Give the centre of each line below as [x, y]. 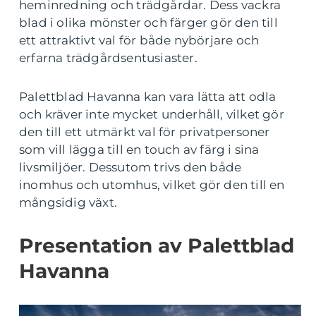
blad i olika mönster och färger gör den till [148, 23]
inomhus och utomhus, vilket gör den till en [152, 185]
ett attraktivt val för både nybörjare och [139, 40]
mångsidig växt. [68, 202]
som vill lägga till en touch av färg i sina [139, 150]
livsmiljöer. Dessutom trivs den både [130, 167]
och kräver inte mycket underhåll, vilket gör [152, 114]
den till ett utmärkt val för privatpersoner [145, 132]
